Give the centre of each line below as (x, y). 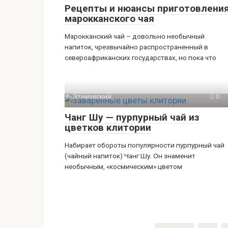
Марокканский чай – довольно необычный (135, 36)
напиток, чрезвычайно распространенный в (136, 47)
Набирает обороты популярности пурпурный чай (145, 145)
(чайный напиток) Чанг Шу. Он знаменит (130, 156)
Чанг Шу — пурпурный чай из (132, 117)
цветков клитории (108, 127)
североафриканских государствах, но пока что (140, 58)
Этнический (92, 96)
